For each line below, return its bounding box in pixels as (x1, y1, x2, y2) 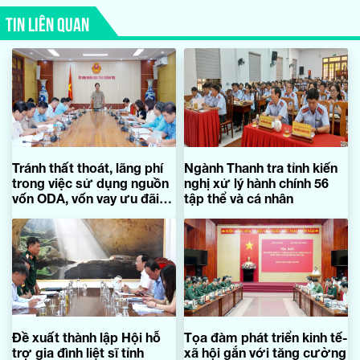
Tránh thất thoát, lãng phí (12, 159, 163, 175)
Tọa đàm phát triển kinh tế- (184, 329, 348, 345)
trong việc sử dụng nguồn (12, 174, 169, 190)
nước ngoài (12, 205, 84, 221)
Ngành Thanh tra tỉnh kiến (184, 159, 337, 175)
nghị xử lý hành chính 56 (184, 174, 329, 190)
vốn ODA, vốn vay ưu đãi (12, 190, 159, 206)
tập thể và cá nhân (184, 190, 293, 206)
